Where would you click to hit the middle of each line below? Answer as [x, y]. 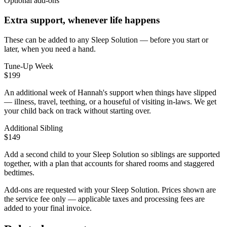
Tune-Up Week [29, 66]
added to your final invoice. [48, 208]
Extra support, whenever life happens [82, 20]
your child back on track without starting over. [78, 110]
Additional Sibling [33, 128]
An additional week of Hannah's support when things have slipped [110, 92]
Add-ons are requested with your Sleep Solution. [83, 190]
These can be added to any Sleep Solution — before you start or [106, 40]
